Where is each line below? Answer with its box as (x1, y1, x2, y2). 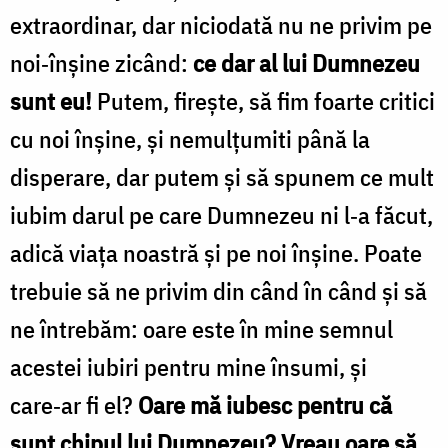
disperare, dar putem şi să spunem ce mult (10, 160, 434, 193)
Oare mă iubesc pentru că (138, 388, 392, 421)
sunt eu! (10, 84, 92, 117)
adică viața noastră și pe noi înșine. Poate (10, 236, 422, 269)
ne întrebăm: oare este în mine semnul (10, 312, 393, 345)
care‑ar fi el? (10, 388, 138, 421)
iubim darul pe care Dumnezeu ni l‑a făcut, (10, 198, 433, 231)
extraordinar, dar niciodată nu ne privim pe (10, 8, 432, 41)
